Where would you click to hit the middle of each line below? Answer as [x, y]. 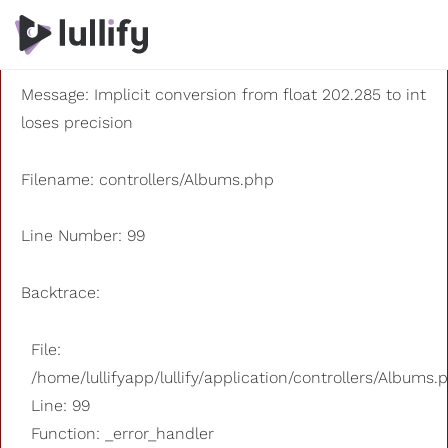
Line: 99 [60, 405]
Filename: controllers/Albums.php [147, 179]
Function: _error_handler [122, 433]
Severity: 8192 [72, 37]
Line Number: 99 [83, 236]
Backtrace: [60, 293]
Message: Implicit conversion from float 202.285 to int [223, 94]
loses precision [77, 122]
